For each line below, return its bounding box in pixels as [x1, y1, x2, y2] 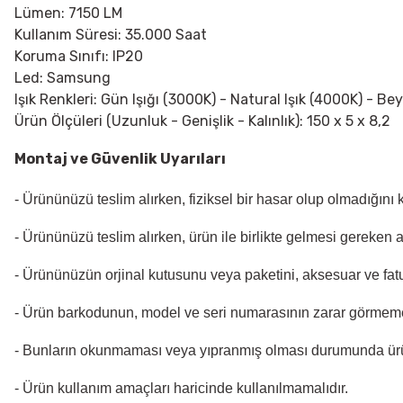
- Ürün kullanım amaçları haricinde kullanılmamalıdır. [14, 380, 348, 396]
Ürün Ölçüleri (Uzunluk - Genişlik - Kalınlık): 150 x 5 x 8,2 [14, 112, 394, 130]
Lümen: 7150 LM [14, 4, 122, 22]
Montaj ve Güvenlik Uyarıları [14, 149, 226, 167]
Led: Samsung [14, 68, 111, 86]
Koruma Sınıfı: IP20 [14, 47, 143, 65]
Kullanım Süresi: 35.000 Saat [14, 25, 207, 43]
